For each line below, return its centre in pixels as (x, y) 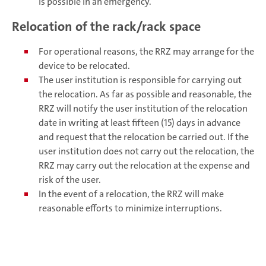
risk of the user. (70, 180)
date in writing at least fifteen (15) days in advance (140, 123)
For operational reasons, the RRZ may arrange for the (146, 52)
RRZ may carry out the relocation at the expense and (144, 166)
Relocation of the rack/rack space (106, 26)
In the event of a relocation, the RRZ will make (131, 194)
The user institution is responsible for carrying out (140, 80)
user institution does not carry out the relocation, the (146, 151)
